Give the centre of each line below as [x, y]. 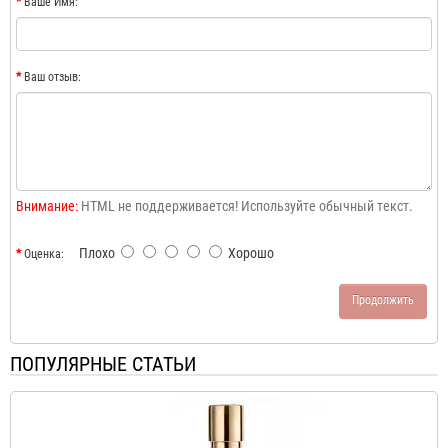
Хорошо [248, 252]
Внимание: [47, 205]
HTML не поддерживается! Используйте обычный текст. [245, 205]
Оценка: [44, 253]
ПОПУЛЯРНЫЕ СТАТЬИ [103, 363]
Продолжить [383, 300]
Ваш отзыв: [52, 76]
